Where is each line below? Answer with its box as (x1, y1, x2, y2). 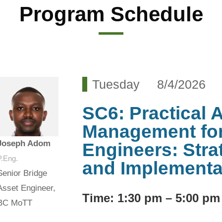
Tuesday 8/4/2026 (92, 77, 206, 92)
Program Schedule (19, 2, 203, 26)
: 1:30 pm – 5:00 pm (110, 191, 220, 205)
